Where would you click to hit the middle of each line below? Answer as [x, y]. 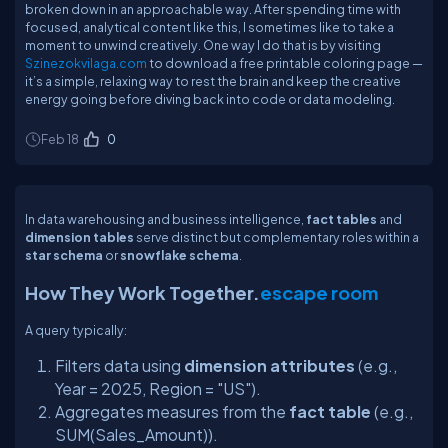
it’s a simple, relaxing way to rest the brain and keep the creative [213, 81]
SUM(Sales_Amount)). [136, 434]
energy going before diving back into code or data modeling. [210, 99]
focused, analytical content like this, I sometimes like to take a [209, 27]
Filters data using [119, 365]
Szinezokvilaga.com [86, 63]
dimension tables [79, 237]
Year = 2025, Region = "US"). [158, 388]
